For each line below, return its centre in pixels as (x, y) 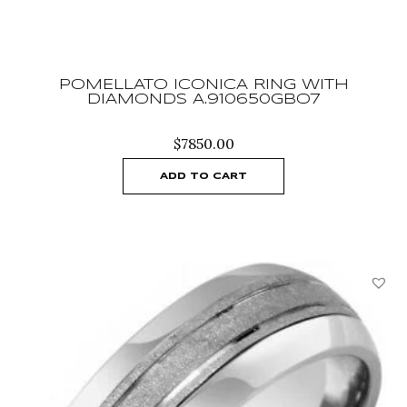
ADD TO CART (203, 176)
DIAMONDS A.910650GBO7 (203, 99)
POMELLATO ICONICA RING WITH (203, 84)
